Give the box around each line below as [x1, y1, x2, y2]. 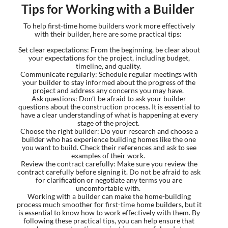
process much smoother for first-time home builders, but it [16, 199, 202, 209]
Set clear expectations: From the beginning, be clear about [18, 45, 200, 54]
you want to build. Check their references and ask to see [21, 142, 196, 152]
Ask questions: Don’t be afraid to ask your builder [32, 94, 186, 103]
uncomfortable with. [76, 183, 142, 192]
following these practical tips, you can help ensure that [23, 216, 194, 225]
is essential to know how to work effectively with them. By [18, 208, 200, 217]
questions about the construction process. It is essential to [18, 102, 200, 111]
